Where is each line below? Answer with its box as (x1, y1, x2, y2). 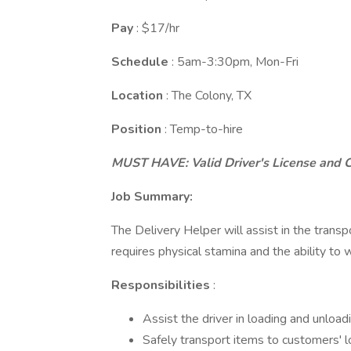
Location (111, 87, 166, 104)
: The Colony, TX (166, 87, 251, 104)
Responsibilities (111, 277, 213, 294)
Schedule (111, 53, 172, 71)
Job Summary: (111, 188, 193, 205)
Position (111, 121, 165, 138)
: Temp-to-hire (165, 121, 243, 138)
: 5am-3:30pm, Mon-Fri (172, 53, 299, 71)
